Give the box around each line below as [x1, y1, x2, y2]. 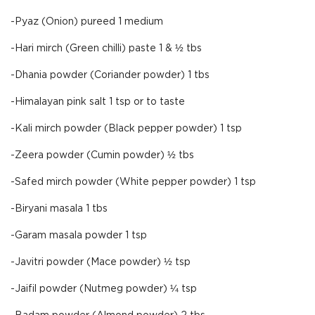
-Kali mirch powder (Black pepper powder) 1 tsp [11, 124, 242, 134]
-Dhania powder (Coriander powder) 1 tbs [11, 70, 210, 80]
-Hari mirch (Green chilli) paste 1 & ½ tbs [11, 44, 202, 53]
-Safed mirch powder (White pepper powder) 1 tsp [11, 177, 256, 187]
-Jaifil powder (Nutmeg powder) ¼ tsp [11, 284, 197, 294]
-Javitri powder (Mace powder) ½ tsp [11, 257, 191, 267]
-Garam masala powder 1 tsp [11, 231, 147, 240]
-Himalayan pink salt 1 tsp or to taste [11, 97, 185, 107]
